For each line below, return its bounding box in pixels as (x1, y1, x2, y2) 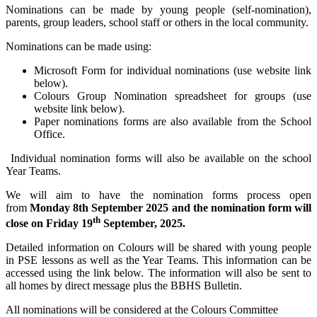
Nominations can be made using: (6, 40, 151, 52)
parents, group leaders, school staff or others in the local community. (6, 16, 309, 28)
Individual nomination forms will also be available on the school (6, 151, 311, 164)
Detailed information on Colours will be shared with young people (6, 241, 311, 254)
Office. (34, 127, 65, 140)
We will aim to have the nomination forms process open (6, 188, 311, 201)
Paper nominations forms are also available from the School (34, 115, 311, 127)
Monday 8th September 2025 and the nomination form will (30, 201, 312, 214)
